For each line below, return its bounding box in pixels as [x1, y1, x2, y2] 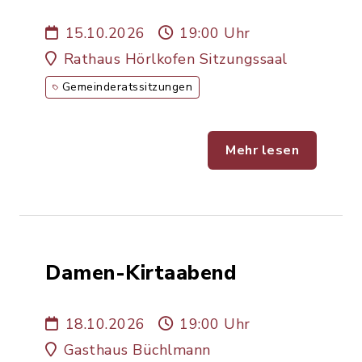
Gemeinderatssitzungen [61, 79, 192, 95]
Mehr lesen [225, 141, 299, 159]
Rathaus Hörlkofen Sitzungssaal [63, 49, 288, 69]
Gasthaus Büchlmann [63, 340, 211, 360]
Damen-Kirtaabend [45, 259, 236, 287]
